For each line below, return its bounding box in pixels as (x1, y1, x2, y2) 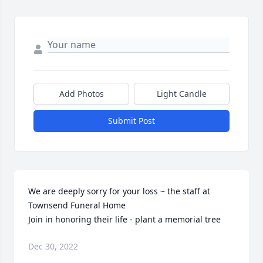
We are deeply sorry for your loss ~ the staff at (28, 186, 210, 197)
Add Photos (59, 88, 104, 100)
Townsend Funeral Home (28, 200, 126, 211)
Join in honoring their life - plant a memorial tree (28, 214, 221, 225)
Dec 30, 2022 (28, 241, 78, 252)
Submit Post (108, 115, 155, 127)
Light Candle (157, 88, 207, 100)
